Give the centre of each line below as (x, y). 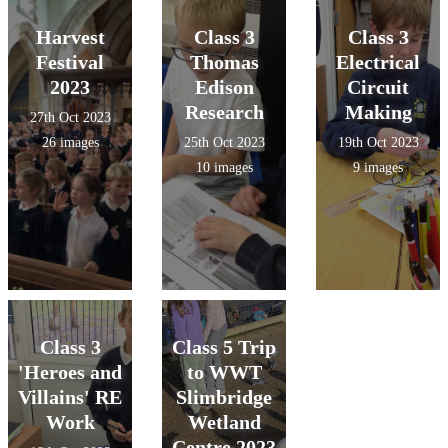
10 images (224, 167)
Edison (224, 87)
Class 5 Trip (224, 347)
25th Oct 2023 (224, 142)
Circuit (378, 87)
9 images (378, 167)
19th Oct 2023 (378, 142)
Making (378, 112)
